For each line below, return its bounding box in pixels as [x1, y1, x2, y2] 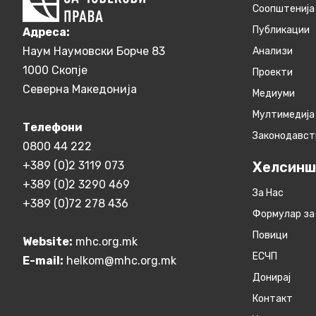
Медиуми [253, 87, 295, 100]
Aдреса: [23, 25, 70, 39]
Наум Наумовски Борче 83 [23, 44, 165, 58]
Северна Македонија [23, 82, 137, 96]
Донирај [253, 272, 291, 284]
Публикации [253, 24, 310, 37]
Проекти [253, 66, 293, 79]
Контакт [253, 293, 293, 305]
